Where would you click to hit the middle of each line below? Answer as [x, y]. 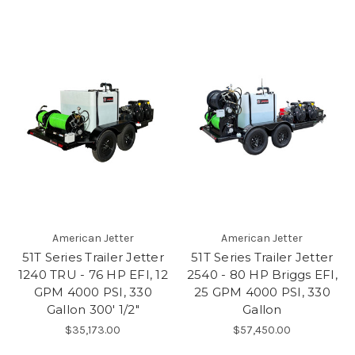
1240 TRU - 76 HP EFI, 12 [93, 275]
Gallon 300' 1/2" [93, 309]
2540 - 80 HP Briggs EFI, [262, 275]
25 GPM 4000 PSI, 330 [262, 292]
